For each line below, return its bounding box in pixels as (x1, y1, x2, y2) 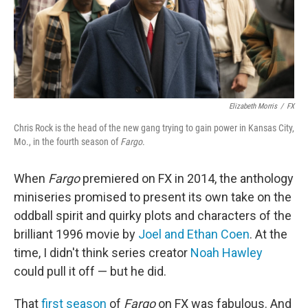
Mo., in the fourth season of (14, 136, 120, 148)
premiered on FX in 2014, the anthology (82, 171, 294, 186)
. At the (250, 227, 287, 242)
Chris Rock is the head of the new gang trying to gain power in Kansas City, (14, 122, 294, 134)
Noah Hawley (190, 245, 263, 261)
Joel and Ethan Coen (138, 227, 250, 242)
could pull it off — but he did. (14, 264, 166, 279)
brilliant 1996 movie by (14, 227, 138, 242)
